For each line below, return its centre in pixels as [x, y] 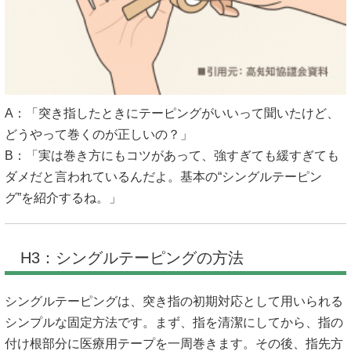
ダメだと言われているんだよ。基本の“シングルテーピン [163, 176]
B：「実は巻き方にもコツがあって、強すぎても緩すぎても [172, 155]
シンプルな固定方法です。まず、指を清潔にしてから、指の [174, 322]
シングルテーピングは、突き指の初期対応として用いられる [174, 301]
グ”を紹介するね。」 [63, 197]
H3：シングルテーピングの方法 [132, 257]
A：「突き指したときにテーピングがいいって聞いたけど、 [172, 113]
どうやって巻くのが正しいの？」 [99, 134]
